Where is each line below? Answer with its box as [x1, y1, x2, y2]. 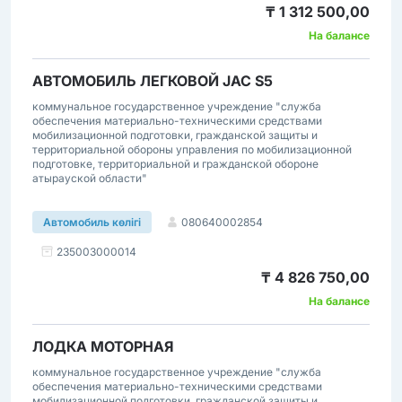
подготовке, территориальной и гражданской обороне [32, 157, 319, 170]
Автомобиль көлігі [43, 215, 141, 229]
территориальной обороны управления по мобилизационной [32, 143, 352, 156]
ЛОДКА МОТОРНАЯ [32, 337, 174, 355]
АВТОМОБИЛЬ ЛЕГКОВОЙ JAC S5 [32, 72, 273, 90]
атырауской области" [32, 171, 147, 185]
